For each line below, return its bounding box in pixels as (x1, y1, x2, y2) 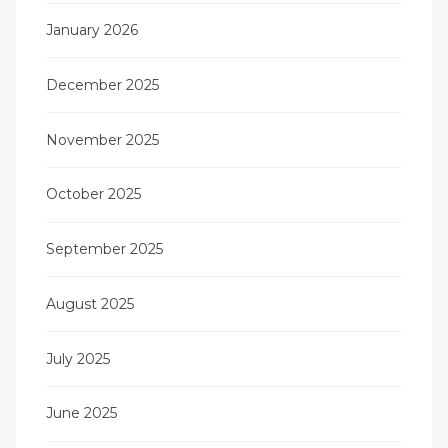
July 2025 (46, 349, 110, 368)
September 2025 (46, 240, 163, 259)
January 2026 (46, 20, 138, 39)
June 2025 (46, 404, 117, 423)
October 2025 (46, 185, 141, 204)
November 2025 (46, 130, 159, 149)
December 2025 (46, 75, 159, 94)
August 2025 (46, 294, 134, 313)
